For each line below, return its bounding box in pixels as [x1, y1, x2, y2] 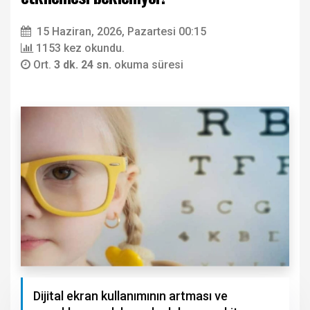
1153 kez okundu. [36, 42, 125, 55]
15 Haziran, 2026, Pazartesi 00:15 [37, 25, 206, 39]
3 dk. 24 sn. [54, 58, 114, 72]
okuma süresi [114, 58, 183, 72]
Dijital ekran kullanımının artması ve [33, 288, 228, 303]
